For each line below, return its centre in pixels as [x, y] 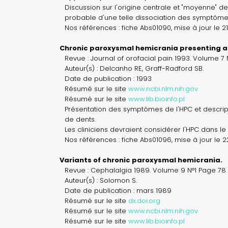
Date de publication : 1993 [108, 79]
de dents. [80, 119]
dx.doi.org [144, 201]
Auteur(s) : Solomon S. [101, 180]
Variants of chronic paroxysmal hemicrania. [141, 160]
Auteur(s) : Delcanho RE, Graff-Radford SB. [134, 68]
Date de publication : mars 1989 [118, 191]
